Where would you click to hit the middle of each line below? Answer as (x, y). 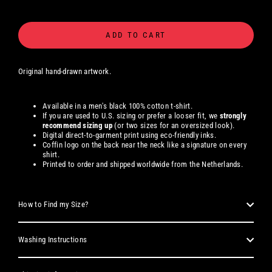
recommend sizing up (78, 126)
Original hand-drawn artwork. (65, 72)
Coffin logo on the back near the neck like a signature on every (145, 145)
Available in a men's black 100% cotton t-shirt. (117, 106)
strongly (233, 116)
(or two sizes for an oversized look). (174, 126)
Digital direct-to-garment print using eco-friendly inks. (129, 135)
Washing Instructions (53, 240)
